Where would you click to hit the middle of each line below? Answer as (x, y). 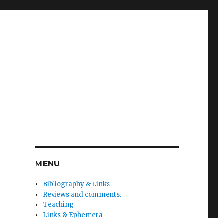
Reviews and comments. (82, 194)
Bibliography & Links (77, 184)
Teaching (58, 205)
